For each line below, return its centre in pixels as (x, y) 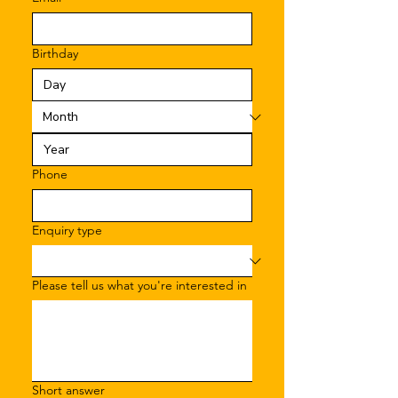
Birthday (55, 53)
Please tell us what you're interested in (139, 285)
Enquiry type (67, 230)
